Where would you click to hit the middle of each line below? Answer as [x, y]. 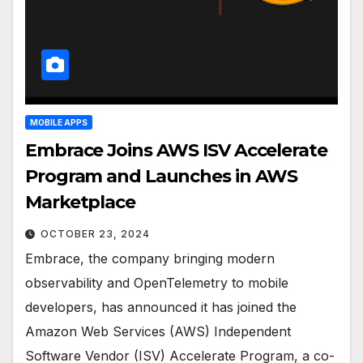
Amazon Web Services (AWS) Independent [158, 331]
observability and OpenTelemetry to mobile [157, 282]
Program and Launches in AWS [162, 176]
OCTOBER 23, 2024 [95, 233]
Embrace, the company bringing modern [150, 258]
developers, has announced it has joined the [161, 307]
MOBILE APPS [59, 122]
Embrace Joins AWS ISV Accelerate [176, 150]
